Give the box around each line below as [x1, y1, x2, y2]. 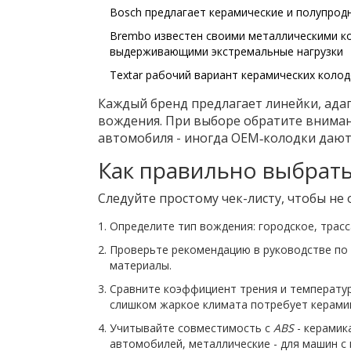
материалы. [109, 258, 172, 273]
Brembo [109, 28, 151, 44]
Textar [109, 67, 143, 83]
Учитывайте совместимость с [109, 320, 273, 336]
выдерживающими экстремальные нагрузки [109, 44, 343, 60]
